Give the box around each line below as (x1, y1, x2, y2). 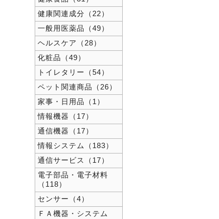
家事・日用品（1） (38, 98, 105, 106)
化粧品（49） (38, 54, 86, 62)
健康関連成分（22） (38, 10, 109, 18)
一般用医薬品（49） (38, 24, 109, 32)
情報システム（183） (38, 142, 113, 150)
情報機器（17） (38, 112, 93, 120)
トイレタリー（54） (38, 68, 109, 76)
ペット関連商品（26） (38, 83, 117, 91)
